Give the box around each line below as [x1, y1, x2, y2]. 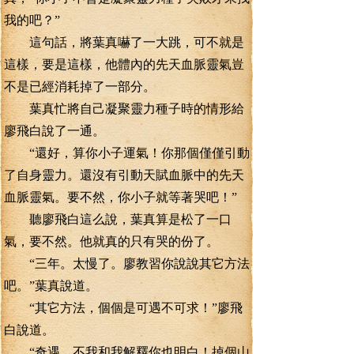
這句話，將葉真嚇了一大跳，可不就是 [4, 36, 244, 49]
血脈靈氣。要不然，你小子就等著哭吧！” [4, 190, 237, 204]
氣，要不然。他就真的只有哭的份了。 [4, 235, 219, 248]
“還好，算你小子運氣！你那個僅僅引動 [4, 146, 250, 160]
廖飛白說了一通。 [4, 124, 105, 137]
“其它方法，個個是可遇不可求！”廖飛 [4, 301, 243, 314]
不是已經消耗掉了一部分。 [4, 80, 156, 93]
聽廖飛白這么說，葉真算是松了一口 [4, 213, 232, 226]
